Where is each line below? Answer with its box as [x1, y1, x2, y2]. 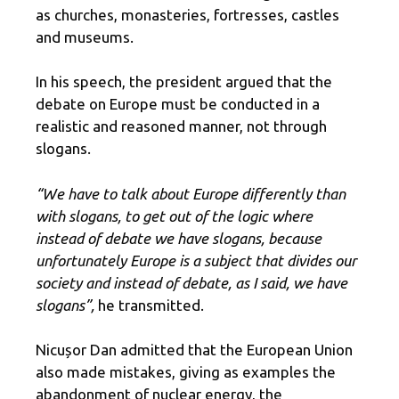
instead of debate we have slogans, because [36, 229, 322, 247]
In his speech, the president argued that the [36, 73, 332, 91]
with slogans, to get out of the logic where [36, 207, 313, 224]
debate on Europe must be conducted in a [36, 95, 320, 113]
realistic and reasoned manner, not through [36, 118, 327, 135]
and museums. [36, 28, 134, 45]
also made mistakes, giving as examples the [36, 363, 336, 381]
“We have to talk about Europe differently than [36, 184, 346, 202]
